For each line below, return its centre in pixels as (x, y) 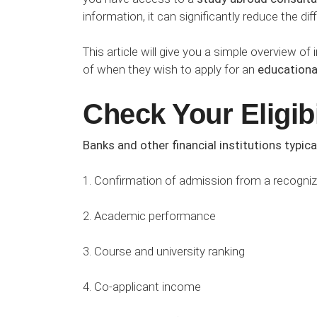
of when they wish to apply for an (170, 70)
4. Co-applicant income (142, 287)
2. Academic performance (149, 215)
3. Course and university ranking (164, 252)
